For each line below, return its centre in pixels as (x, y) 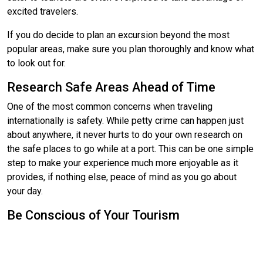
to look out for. (36, 63)
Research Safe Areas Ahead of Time (111, 87)
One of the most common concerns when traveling (110, 106)
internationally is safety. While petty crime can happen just (125, 120)
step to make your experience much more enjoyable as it (123, 163)
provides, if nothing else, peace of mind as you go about (122, 177)
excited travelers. (43, 11)
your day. (25, 191)
